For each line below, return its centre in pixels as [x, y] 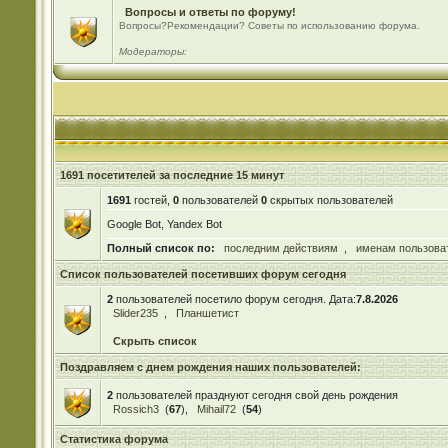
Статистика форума [113, 439]
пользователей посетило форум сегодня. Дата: [234, 299]
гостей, [151, 200]
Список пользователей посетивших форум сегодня [202, 274]
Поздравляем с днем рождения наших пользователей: [210, 367]
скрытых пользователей [329, 200]
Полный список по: [160, 248]
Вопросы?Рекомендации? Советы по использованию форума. [269, 25]
